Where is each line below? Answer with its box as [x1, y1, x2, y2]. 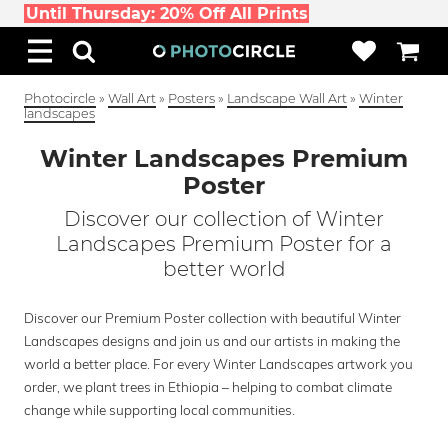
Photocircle [24, 91, 96, 106]
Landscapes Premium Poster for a [56, 232, 392, 256]
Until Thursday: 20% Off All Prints [25, 4, 308, 23]
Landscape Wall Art [227, 91, 347, 106]
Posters [168, 91, 215, 106]
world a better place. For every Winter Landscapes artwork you [24, 355, 413, 372]
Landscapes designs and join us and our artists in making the [24, 332, 400, 349]
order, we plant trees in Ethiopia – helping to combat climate [24, 378, 392, 395]
